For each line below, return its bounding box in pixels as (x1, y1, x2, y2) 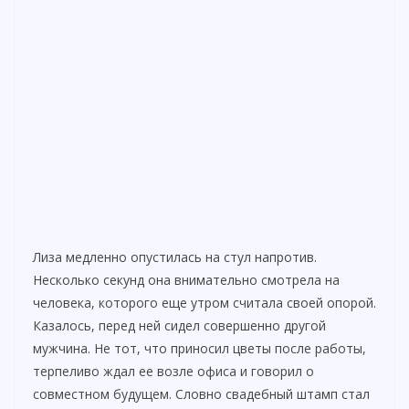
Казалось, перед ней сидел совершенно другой (33, 316, 326, 334)
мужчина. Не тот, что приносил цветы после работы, (33, 339, 366, 357)
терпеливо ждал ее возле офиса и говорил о (33, 362, 314, 380)
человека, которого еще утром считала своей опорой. (33, 293, 376, 311)
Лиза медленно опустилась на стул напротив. (33, 247, 317, 266)
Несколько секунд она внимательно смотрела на (33, 270, 340, 288)
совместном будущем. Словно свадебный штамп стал (33, 384, 370, 403)
